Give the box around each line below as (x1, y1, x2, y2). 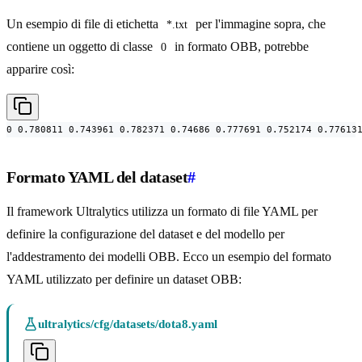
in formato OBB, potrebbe (171, 40, 312, 54)
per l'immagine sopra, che (192, 17, 329, 32)
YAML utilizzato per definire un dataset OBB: (6, 272, 242, 287)
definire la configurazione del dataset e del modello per (6, 227, 284, 242)
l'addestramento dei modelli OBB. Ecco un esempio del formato (6, 250, 331, 264)
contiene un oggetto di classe (6, 40, 156, 54)
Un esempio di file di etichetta (6, 17, 162, 32)
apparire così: (6, 62, 74, 77)
